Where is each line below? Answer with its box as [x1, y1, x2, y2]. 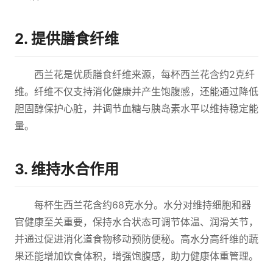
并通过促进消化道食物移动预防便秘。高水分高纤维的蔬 [15, 233, 258, 245]
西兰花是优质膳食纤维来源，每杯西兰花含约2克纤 [34, 68, 255, 80]
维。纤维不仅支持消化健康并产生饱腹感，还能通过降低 [15, 85, 258, 97]
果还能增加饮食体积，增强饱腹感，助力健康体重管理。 [15, 250, 258, 262]
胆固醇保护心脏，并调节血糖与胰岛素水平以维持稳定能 [15, 102, 258, 115]
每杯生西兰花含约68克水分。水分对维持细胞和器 [34, 199, 251, 211]
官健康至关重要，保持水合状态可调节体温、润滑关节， [15, 216, 258, 228]
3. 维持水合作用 [15, 160, 119, 178]
